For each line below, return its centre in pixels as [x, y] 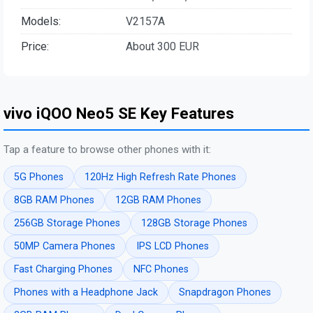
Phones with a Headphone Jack [86, 293]
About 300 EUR [162, 46]
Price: [35, 46]
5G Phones [39, 177]
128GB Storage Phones [194, 224]
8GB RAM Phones [54, 201]
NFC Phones [161, 270]
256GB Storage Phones [67, 224]
